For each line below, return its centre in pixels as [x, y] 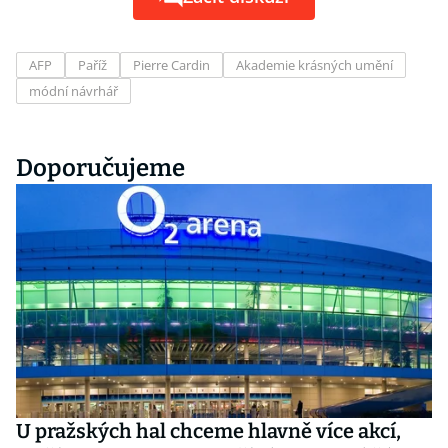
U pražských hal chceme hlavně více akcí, [208, 431]
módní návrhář [73, 91]
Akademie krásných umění [314, 65]
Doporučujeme [100, 168]
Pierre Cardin [171, 65]
